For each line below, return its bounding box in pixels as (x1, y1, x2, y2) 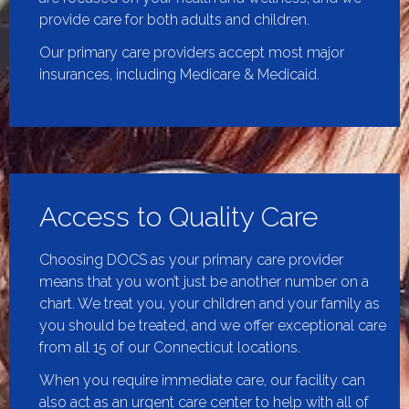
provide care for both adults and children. (39, 10, 313, 28)
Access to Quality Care (39, 200, 318, 233)
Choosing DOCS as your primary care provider (39, 250, 343, 268)
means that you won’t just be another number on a (39, 272, 369, 290)
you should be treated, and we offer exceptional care (39, 316, 386, 334)
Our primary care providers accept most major (39, 43, 344, 61)
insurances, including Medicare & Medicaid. (39, 65, 320, 83)
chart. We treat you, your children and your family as (39, 294, 380, 312)
